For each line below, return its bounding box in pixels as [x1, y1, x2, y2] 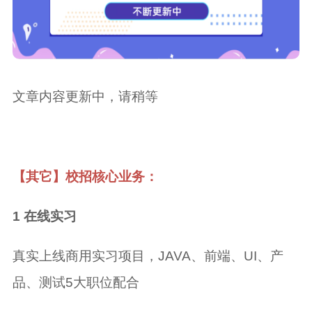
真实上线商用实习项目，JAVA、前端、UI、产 [12, 248, 283, 263]
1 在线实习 [12, 208, 77, 224]
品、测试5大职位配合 [12, 274, 139, 290]
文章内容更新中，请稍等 [12, 89, 158, 104]
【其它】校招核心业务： [12, 169, 158, 184]
